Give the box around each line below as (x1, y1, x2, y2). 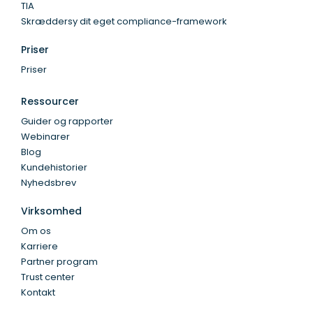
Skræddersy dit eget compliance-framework (21, 15, 227, 29)
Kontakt (21, 286, 55, 300)
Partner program (21, 255, 98, 269)
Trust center (21, 270, 75, 284)
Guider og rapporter (21, 115, 113, 129)
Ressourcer (21, 94, 79, 109)
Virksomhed (21, 204, 82, 219)
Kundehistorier (21, 161, 87, 175)
